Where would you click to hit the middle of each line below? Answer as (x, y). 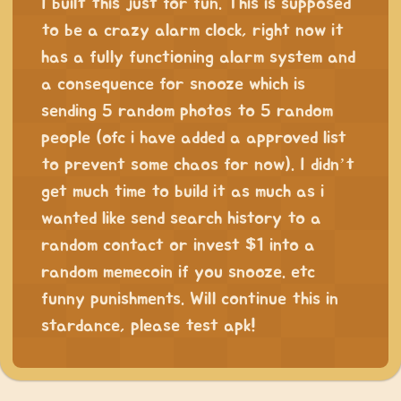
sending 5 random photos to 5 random (187, 111)
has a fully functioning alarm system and (198, 58)
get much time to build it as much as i (183, 192)
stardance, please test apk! (149, 326)
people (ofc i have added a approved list (194, 138)
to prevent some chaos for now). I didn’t (198, 165)
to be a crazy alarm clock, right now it (192, 31)
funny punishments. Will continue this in (190, 299)
